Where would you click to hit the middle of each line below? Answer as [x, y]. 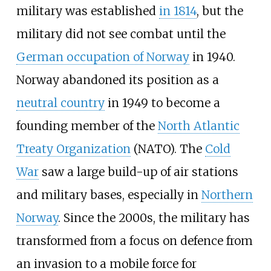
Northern [227, 195]
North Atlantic [198, 126]
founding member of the [87, 126]
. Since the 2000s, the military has [154, 218]
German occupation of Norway [103, 57]
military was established [87, 11]
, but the [220, 11]
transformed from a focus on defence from [134, 241]
